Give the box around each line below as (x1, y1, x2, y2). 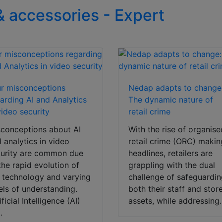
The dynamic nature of (128, 95, 214, 105)
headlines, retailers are (128, 148, 213, 159)
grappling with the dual (128, 160, 216, 170)
